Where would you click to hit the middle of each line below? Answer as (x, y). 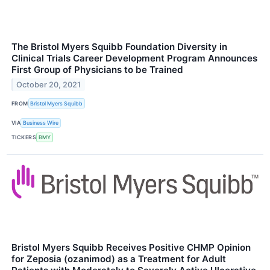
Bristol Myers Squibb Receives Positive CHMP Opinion (131, 247)
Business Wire (41, 123)
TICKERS (24, 137)
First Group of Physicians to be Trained (97, 70)
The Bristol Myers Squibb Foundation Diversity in (119, 47)
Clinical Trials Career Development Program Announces (134, 58)
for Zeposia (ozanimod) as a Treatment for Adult (119, 259)
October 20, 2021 (49, 85)
